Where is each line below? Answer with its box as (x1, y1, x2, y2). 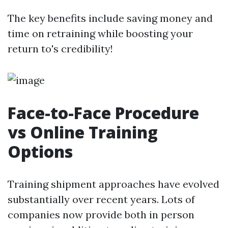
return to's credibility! (8, 42, 113, 55)
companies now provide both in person (8, 208, 194, 221)
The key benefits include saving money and (8, 12, 213, 24)
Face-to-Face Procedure (8, 102, 199, 124)
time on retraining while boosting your (8, 27, 193, 40)
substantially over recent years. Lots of (8, 193, 195, 206)
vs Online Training (8, 121, 158, 143)
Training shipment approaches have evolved (8, 178, 219, 190)
